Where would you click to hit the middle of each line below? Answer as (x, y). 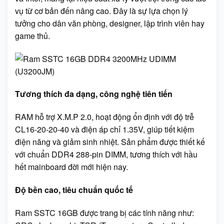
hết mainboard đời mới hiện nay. (71, 167)
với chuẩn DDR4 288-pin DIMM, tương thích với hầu (106, 154)
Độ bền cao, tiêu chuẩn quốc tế (74, 189)
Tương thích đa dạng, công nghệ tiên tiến (94, 94)
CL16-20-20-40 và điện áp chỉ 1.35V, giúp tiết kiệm (104, 129)
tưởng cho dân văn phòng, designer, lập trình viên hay (110, 23)
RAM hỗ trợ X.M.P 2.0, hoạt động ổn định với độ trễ (104, 117)
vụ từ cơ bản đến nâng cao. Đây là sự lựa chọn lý (101, 10)
